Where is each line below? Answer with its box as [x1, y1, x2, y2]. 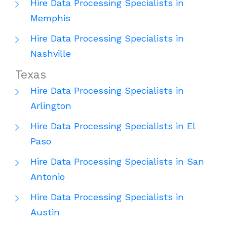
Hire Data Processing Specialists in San [30, 156, 204, 167]
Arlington [30, 100, 71, 111]
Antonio [30, 171, 65, 182]
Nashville [30, 48, 71, 59]
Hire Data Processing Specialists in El [30, 121, 195, 132]
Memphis [30, 13, 70, 24]
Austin [30, 207, 60, 218]
